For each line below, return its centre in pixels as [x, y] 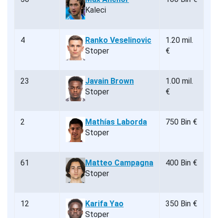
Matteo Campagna [119, 163]
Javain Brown [109, 81]
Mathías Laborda [116, 122]
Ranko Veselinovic [118, 40]
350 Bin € [181, 204]
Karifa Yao [104, 204]
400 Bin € [181, 163]
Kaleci [96, 10]
